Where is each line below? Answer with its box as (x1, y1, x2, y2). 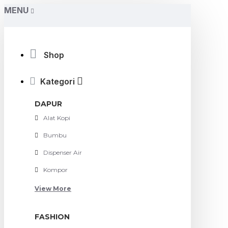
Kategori (40, 76, 75, 87)
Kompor (43, 166, 68, 174)
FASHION (35, 212, 70, 221)
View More (35, 185, 71, 192)
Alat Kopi (43, 114, 70, 122)
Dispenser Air (43, 149, 82, 156)
